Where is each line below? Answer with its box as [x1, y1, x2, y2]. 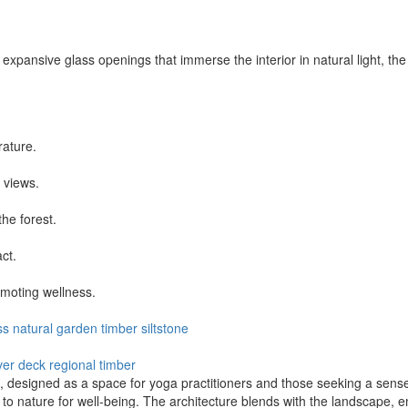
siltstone [141, 318, 189, 337]
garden [56, 318, 97, 337]
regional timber [49, 354, 136, 373]
